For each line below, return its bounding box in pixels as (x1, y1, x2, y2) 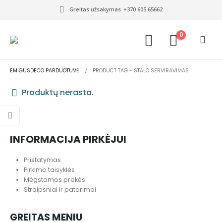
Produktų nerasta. (20, 87, 94, 98)
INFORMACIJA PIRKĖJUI (10, 132, 126, 146)
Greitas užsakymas (69, 5, 121, 13)
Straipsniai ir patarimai (24, 185, 96, 194)
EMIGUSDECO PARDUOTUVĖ (10, 67, 79, 74)
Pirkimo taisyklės (24, 165, 75, 174)
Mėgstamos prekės (24, 175, 85, 184)
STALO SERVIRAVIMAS (134, 67, 189, 74)
